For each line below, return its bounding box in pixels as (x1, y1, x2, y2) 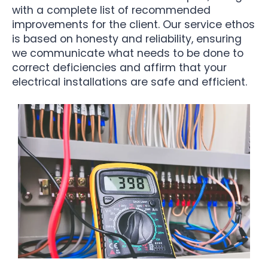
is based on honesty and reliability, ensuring (12, 32, 242, 47)
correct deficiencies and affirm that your (12, 60, 227, 75)
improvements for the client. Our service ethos (12, 17, 255, 32)
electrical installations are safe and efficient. (12, 75, 247, 90)
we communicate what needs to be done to (12, 46, 243, 61)
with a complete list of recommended (12, 3, 211, 18)
